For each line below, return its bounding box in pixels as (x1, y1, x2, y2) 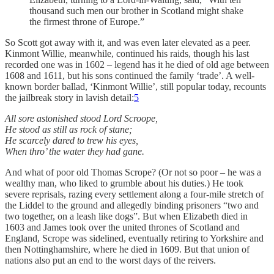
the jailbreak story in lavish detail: (5, 92, 134, 103)
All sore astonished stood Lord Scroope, (5, 113, 158, 124)
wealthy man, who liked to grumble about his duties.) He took (5, 177, 243, 188)
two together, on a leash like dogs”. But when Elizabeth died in (5, 210, 248, 221)
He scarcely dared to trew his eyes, (5, 135, 138, 146)
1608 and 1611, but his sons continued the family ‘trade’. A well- (5, 70, 254, 81)
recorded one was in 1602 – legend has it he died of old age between (5, 59, 269, 70)
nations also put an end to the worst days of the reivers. (5, 254, 216, 265)
